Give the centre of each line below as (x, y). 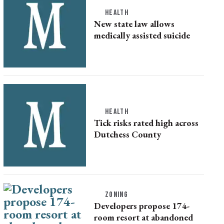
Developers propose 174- (142, 206)
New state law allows (134, 23)
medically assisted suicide (142, 35)
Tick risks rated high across (146, 122)
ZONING (116, 195)
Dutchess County (127, 134)
